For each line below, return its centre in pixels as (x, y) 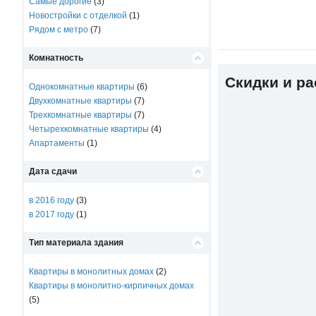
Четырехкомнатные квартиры (89, 129)
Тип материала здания (77, 243)
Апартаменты (57, 143)
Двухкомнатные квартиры (81, 101)
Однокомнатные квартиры (82, 87)
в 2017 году (52, 214)
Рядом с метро (59, 30)
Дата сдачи (53, 171)
